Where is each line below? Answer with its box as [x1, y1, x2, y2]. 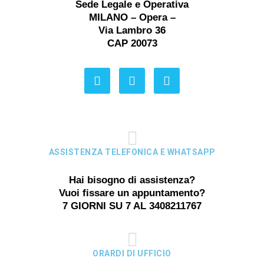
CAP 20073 [107, 38, 157, 49]
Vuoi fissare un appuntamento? [59, 187, 205, 199]
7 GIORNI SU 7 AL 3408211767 [62, 200, 202, 212]
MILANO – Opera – [88, 12, 176, 24]
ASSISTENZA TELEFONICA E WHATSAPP [48, 147, 216, 157]
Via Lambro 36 [98, 25, 166, 37]
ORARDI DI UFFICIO [93, 249, 171, 259]
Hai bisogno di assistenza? [69, 174, 195, 186]
